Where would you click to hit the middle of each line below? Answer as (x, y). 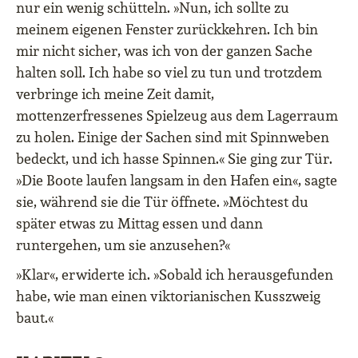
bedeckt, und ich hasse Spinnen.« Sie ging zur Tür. (174, 159)
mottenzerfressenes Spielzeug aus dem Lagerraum (177, 116)
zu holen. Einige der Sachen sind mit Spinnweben (173, 137)
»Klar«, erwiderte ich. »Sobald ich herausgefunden (175, 275)
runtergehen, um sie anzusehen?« (123, 245)
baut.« (35, 318)
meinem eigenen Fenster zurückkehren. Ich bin (167, 30)
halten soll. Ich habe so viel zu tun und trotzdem (169, 73)
